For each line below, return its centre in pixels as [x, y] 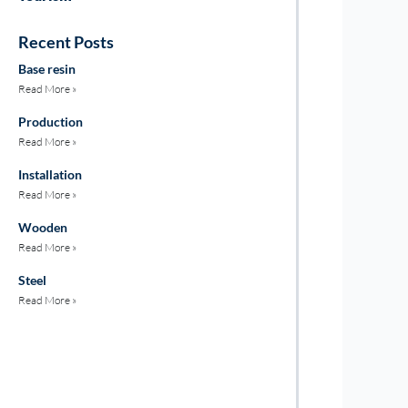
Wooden [42, 227]
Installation [50, 174]
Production [50, 121]
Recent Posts [66, 41]
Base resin [46, 68]
